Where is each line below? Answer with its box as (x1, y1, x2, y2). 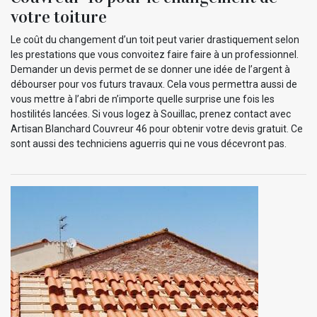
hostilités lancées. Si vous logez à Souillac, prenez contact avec (11, 108, 291, 120)
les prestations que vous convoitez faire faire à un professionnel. (11, 48, 299, 60)
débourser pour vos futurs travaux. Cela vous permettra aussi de (11, 78, 297, 90)
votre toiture (11, 6, 107, 28)
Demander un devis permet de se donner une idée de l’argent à (11, 63, 290, 75)
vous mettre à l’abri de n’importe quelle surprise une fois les (11, 93, 275, 105)
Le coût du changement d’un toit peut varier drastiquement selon (11, 33, 299, 45)
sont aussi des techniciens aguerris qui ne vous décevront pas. (11, 137, 287, 149)
